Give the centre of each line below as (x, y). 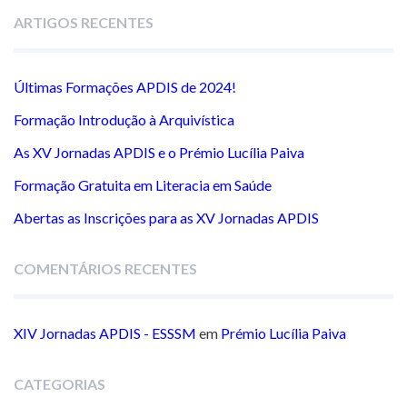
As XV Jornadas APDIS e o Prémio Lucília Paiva (159, 152)
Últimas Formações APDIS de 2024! (125, 86)
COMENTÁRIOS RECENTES (105, 268)
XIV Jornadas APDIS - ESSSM (105, 333)
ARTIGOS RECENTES (84, 22)
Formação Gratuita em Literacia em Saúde (143, 184)
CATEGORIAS (60, 383)
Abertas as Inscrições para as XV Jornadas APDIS (166, 217)
